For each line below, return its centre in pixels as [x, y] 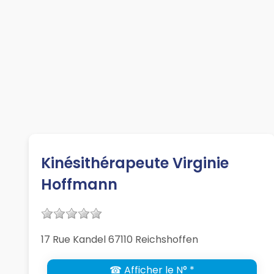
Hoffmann [80, 185]
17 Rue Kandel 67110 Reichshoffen [120, 240]
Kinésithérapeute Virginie [135, 163]
